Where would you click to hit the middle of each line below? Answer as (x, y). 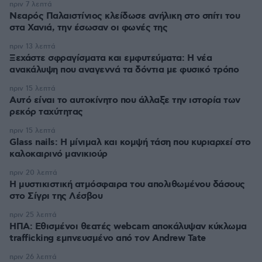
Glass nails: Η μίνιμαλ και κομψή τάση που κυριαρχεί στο (130, 142)
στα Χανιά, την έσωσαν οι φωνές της (88, 28)
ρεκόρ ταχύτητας (46, 112)
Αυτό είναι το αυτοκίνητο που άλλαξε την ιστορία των (125, 100)
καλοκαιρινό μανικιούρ (58, 154)
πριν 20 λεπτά (33, 173)
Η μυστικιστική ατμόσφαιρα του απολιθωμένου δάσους (127, 185)
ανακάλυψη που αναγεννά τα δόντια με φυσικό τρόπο (124, 70)
